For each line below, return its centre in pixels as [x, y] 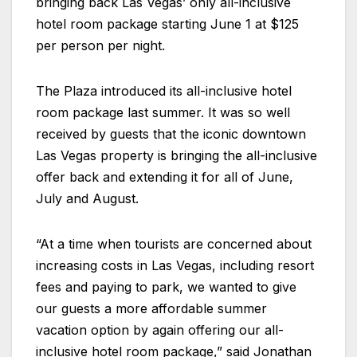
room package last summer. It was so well [163, 112]
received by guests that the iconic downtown [171, 133]
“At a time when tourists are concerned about [174, 243]
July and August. [87, 198]
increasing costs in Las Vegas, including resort [175, 265]
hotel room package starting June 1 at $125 [167, 24]
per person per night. [100, 45]
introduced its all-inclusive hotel [194, 90]
